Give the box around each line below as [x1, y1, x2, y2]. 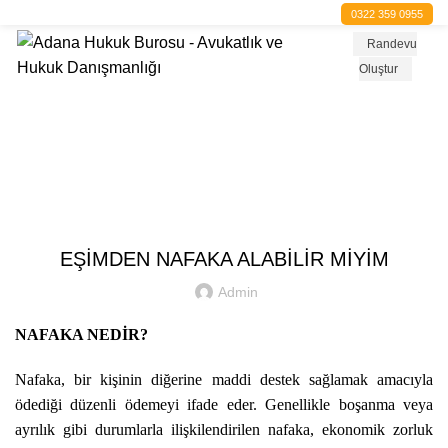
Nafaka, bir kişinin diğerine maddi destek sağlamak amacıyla [15, 371, 433, 388]
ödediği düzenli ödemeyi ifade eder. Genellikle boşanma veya [15, 396, 433, 413]
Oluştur [358, 62, 398, 76]
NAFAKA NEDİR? [15, 326, 148, 343]
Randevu [367, 37, 418, 51]
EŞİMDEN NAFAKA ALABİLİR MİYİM [59, 248, 389, 270]
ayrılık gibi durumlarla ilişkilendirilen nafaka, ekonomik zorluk [15, 421, 433, 438]
